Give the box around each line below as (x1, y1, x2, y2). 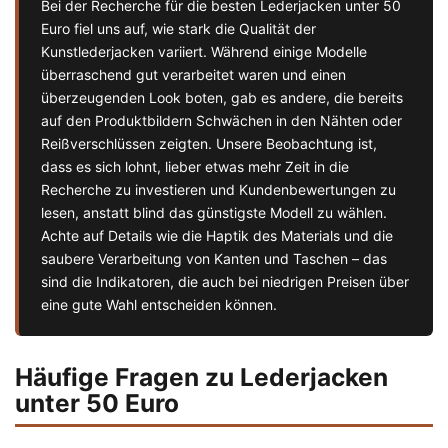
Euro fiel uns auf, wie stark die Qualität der (41, 20, 316, 38)
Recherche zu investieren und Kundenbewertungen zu (41, 181, 396, 199)
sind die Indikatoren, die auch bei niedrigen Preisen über (41, 273, 409, 291)
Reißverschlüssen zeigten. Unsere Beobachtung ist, (41, 135, 377, 153)
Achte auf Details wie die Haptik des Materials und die (41, 227, 393, 245)
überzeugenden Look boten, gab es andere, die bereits (41, 89, 403, 107)
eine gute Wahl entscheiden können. (41, 296, 277, 314)
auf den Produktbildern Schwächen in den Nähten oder (41, 112, 402, 130)
